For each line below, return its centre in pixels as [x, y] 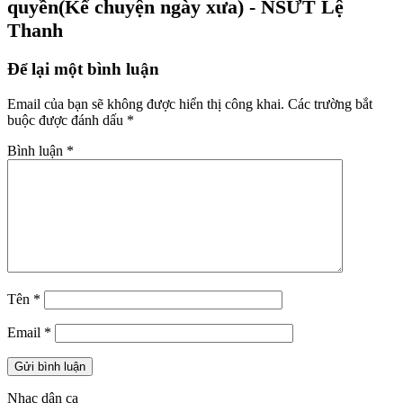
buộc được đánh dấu [67, 120]
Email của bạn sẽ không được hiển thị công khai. [146, 103]
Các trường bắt [330, 103]
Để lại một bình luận [83, 68]
